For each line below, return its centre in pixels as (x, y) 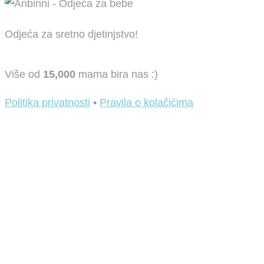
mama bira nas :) (117, 74)
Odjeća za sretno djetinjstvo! (71, 34)
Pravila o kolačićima (146, 103)
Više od (24, 74)
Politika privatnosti (47, 103)
